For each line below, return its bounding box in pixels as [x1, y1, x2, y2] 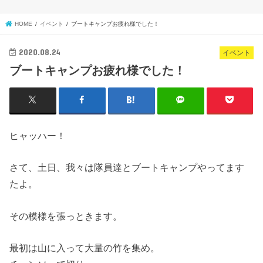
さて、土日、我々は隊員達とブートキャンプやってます [9, 162, 245, 173]
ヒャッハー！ [9, 130, 66, 141]
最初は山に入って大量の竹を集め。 [9, 242, 160, 253]
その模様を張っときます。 [9, 210, 123, 221]
